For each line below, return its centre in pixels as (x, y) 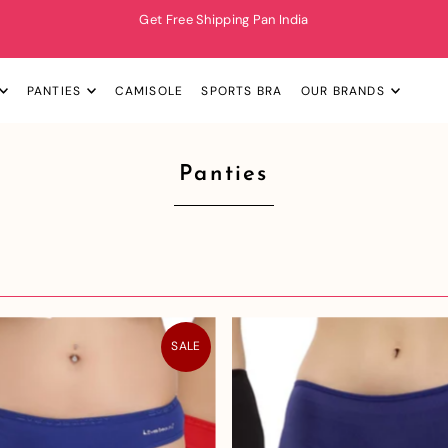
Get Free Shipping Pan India (224, 19)
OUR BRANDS (342, 91)
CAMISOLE (149, 91)
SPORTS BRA (242, 91)
